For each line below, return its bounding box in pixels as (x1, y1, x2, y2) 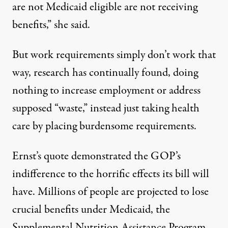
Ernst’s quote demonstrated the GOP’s (12, 148, 181, 165)
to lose (178, 184, 209, 201)
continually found (89, 65, 168, 81)
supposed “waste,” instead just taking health (12, 100, 199, 117)
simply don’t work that (117, 47, 216, 64)
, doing (168, 65, 198, 81)
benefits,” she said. (12, 17, 90, 34)
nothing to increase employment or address (12, 82, 201, 99)
